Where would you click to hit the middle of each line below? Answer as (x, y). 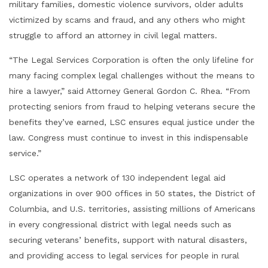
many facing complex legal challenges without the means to (132, 75)
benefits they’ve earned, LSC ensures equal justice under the (132, 122)
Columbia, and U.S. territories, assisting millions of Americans (132, 209)
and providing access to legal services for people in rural (124, 255)
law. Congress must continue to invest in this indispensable (129, 138)
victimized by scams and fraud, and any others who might (127, 20)
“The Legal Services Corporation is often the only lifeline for (131, 60)
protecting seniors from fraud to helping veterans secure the (132, 106)
